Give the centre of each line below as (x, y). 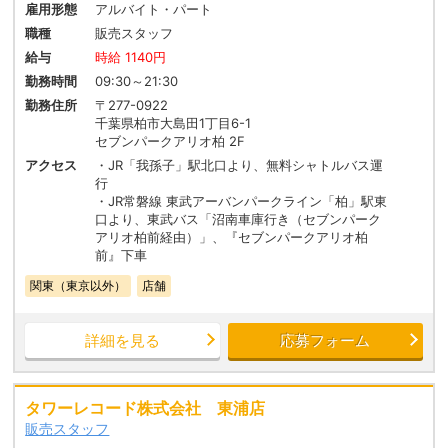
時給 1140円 (131, 57)
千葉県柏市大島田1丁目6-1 (173, 123)
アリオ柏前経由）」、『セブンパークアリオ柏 (232, 237)
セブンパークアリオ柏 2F (170, 141)
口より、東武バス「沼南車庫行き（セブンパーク (238, 219)
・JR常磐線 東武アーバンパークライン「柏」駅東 (241, 201)
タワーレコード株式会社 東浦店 (145, 408)
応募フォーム (325, 341)
